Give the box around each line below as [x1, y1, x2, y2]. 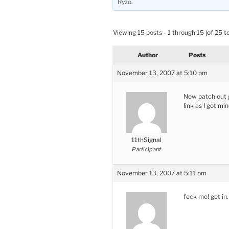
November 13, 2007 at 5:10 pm [117, 68, 208, 77]
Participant [132, 145, 161, 153]
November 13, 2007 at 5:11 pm [117, 169, 207, 177]
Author [138, 51, 158, 59]
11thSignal [131, 135, 162, 144]
